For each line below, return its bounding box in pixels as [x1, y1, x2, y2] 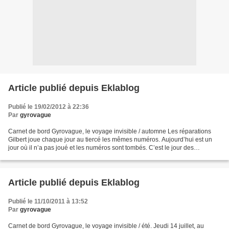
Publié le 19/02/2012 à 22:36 [8, 103, 89, 110]
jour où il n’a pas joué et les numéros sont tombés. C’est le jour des [8, 144, 194, 151]
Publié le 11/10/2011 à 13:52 [8, 198, 88, 205]
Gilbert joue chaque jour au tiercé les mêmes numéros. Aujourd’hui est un [8, 136, 212, 143]
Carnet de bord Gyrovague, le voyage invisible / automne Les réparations [8, 128, 211, 135]
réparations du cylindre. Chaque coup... [8, 152, 118, 159]
